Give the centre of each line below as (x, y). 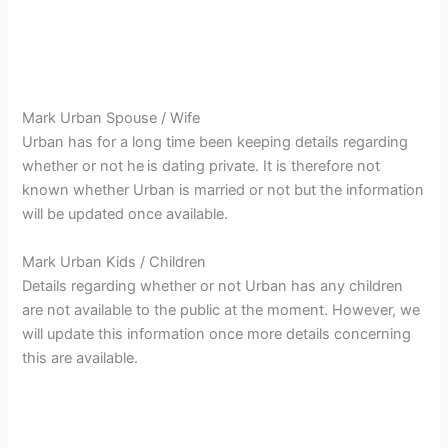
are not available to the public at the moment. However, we (221, 309)
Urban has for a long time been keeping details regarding (215, 142)
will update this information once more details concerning (217, 333)
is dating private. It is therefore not (264, 166)
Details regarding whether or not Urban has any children (213, 285)
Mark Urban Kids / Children (114, 261)
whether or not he (83, 166)
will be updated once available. (125, 214)
